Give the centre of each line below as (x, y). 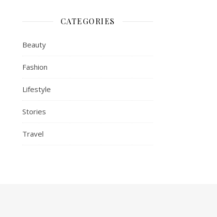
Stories (34, 111)
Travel (33, 134)
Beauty (34, 45)
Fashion (35, 67)
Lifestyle (37, 89)
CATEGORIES (88, 21)
